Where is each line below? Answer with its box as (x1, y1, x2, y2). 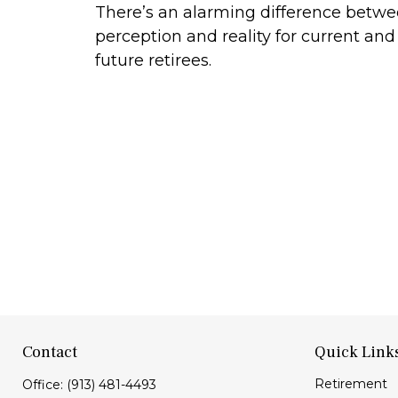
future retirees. (95, 50, 211, 70)
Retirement (314, 376, 387, 393)
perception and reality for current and (95, 26, 395, 46)
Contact (22, 342, 77, 363)
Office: (22, 377, 67, 394)
